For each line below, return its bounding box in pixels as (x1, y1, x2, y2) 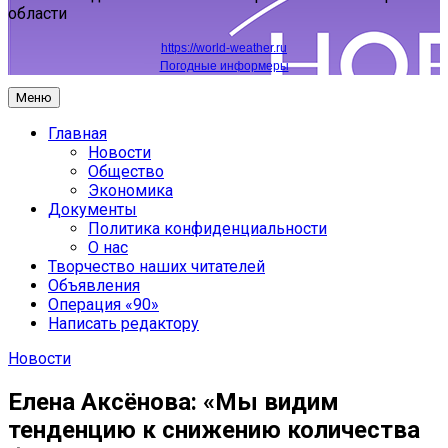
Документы (48, 200, 137, 220)
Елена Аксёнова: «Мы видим (8, 388, 339, 417)
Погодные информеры (159, 59, 289, 74)
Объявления (48, 276, 140, 296)
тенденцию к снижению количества (8, 416, 420, 445)
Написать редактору (48, 314, 199, 334)
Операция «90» (48, 295, 159, 315)
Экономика (88, 181, 173, 201)
